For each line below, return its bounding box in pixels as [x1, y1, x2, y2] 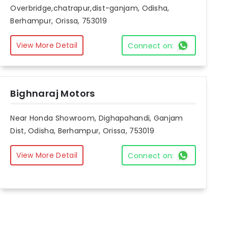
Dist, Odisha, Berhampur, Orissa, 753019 [10, 126, 155, 136]
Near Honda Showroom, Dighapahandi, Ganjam [10, 113, 183, 124]
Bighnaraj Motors [10, 87, 95, 100]
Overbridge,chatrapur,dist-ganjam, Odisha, [10, 3, 169, 14]
